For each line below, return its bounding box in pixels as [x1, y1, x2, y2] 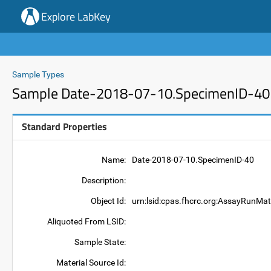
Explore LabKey [41, 8, 111, 25]
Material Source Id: [56, 258, 126, 267]
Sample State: [74, 237, 126, 247]
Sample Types [12, 70, 64, 79]
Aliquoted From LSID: [47, 217, 126, 226]
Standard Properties [22, 119, 107, 134]
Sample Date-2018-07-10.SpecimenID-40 [12, 82, 270, 104]
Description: [82, 175, 126, 185]
